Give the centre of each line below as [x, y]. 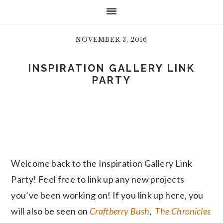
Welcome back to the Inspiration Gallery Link [102, 163]
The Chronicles [183, 211]
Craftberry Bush [119, 211]
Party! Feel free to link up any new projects [98, 179]
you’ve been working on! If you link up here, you [107, 195]
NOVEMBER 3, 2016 [111, 40]
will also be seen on [50, 211]
